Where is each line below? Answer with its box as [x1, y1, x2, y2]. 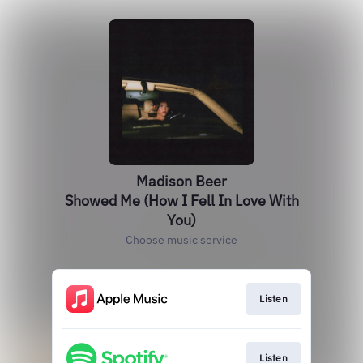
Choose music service [126, 233, 237, 247]
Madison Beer [136, 172, 227, 190]
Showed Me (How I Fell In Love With [64, 191, 299, 210]
